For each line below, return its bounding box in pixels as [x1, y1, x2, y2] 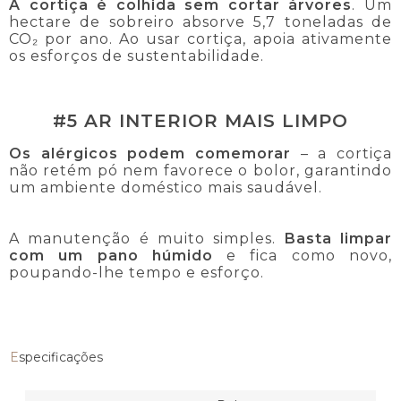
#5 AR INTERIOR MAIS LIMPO [53, 109, 348, 132]
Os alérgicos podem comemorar [9, 144, 291, 162]
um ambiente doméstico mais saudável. [9, 178, 322, 196]
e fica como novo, [212, 246, 393, 264]
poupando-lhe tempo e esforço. [9, 263, 264, 281]
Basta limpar [284, 229, 393, 247]
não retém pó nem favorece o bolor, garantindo [9, 161, 392, 179]
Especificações [19, 348, 103, 365]
